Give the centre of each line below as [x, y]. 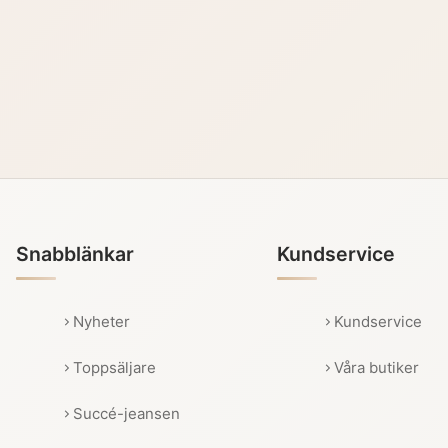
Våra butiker [377, 368]
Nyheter [101, 322]
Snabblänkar [74, 254]
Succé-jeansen [126, 414]
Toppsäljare [114, 368]
